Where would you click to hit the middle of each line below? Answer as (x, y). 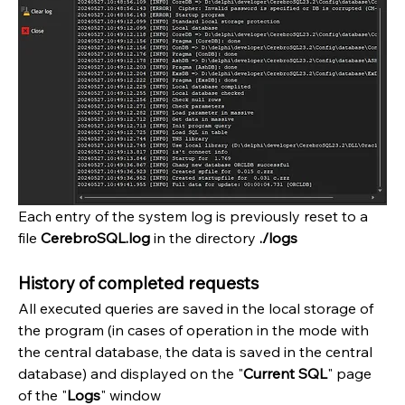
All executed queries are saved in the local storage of (196, 308)
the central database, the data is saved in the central (195, 351)
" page (349, 373)
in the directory (205, 237)
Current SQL (285, 373)
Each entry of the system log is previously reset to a (193, 216)
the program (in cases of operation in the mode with (193, 330)
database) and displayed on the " (131, 373)
